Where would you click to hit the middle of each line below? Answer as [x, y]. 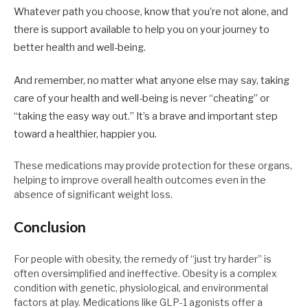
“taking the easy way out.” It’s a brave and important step [146, 116]
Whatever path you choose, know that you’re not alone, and [151, 11]
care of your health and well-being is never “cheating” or [142, 98]
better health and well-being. [80, 47]
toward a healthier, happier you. [85, 134]
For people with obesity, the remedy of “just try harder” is [143, 259]
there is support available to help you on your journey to [142, 29]
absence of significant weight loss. [93, 195]
